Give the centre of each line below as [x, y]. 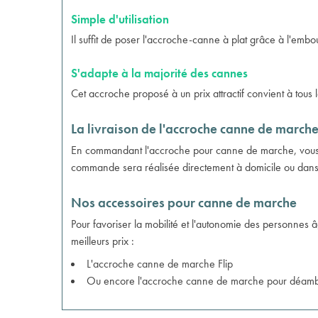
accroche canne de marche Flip [163, 264]
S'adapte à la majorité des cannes [159, 73]
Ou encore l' [114, 281]
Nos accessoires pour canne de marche [184, 203]
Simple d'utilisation [120, 19]
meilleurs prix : [103, 241]
